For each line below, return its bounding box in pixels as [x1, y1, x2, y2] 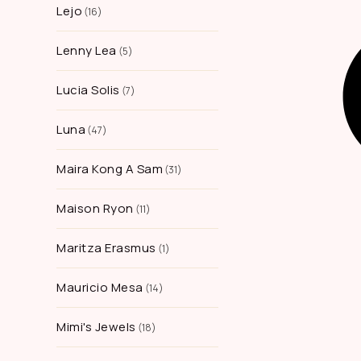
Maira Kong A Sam [56, 160, 163, 177]
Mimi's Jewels [56, 318, 136, 335]
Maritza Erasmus [56, 239, 156, 256]
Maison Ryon [56, 200, 134, 217]
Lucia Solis [56, 81, 120, 98]
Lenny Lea [56, 42, 117, 59]
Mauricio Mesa [56, 279, 143, 296]
